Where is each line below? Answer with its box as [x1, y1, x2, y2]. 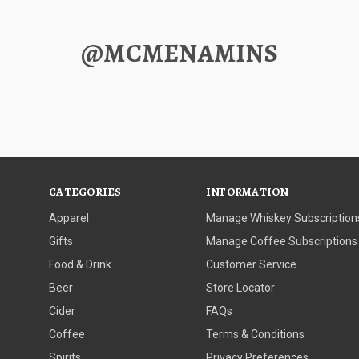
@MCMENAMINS [81, 35, 278, 71]
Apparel [49, 212, 90, 225]
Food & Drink [49, 258, 112, 272]
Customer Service [205, 258, 296, 272]
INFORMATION [205, 184, 289, 200]
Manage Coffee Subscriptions [205, 235, 357, 248]
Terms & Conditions [205, 328, 305, 341]
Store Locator [205, 281, 275, 295]
